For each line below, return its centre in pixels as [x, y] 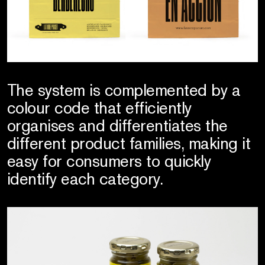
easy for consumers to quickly [109, 161]
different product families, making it [129, 143]
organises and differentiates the [117, 126]
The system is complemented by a [124, 90]
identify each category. [85, 179]
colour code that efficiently [99, 108]
